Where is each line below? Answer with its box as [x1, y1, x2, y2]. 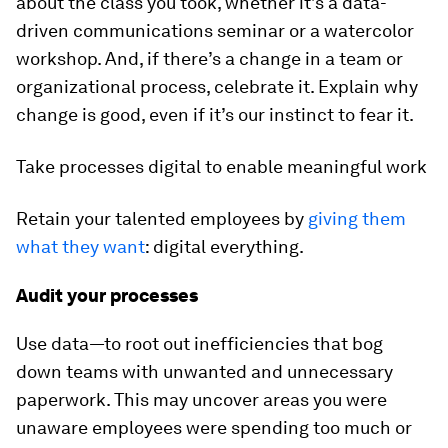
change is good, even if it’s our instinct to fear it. [16, 104, 414, 125]
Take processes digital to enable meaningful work [16, 156, 427, 177]
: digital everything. [145, 236, 304, 257]
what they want [16, 236, 145, 257]
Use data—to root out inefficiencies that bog [16, 333, 383, 354]
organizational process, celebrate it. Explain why [16, 76, 418, 97]
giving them [308, 208, 406, 229]
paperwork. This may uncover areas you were [16, 389, 387, 410]
